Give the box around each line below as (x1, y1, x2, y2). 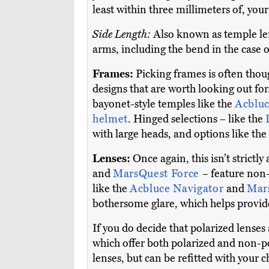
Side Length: (92, 28, 151, 41)
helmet (92, 112, 128, 126)
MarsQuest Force (113, 167, 202, 181)
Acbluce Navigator (130, 182, 226, 196)
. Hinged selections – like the (128, 112, 265, 126)
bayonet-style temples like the (92, 97, 235, 111)
